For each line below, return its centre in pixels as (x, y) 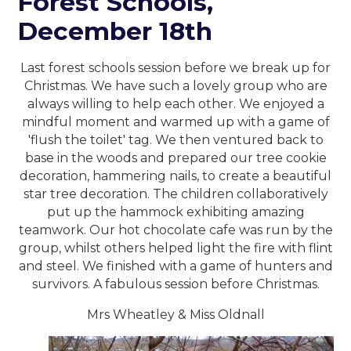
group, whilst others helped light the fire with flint (175, 248)
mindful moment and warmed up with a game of (175, 122)
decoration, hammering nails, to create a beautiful (175, 176)
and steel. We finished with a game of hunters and (175, 266)
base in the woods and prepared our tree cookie (175, 158)
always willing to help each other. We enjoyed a (175, 104)
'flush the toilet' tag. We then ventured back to (175, 140)
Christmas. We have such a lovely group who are (175, 86)
